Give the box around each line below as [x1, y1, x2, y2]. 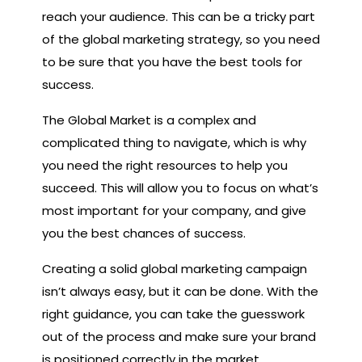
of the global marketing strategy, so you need [42, 30, 320, 48]
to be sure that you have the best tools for [42, 53, 302, 70]
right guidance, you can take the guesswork [42, 305, 305, 322]
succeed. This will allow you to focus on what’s [42, 179, 318, 196]
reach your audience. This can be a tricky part [42, 7, 315, 25]
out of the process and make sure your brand [42, 327, 316, 345]
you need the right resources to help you [42, 156, 288, 174]
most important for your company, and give [42, 201, 306, 219]
